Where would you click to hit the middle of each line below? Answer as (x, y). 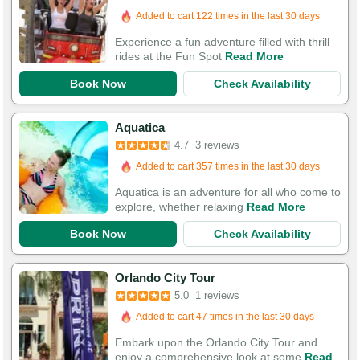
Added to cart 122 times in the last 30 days (228, 16)
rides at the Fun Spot (170, 56)
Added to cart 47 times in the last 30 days (225, 317)
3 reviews (217, 145)
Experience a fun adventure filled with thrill (222, 42)
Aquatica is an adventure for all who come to (228, 192)
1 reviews (217, 295)
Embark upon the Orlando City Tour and (216, 342)
